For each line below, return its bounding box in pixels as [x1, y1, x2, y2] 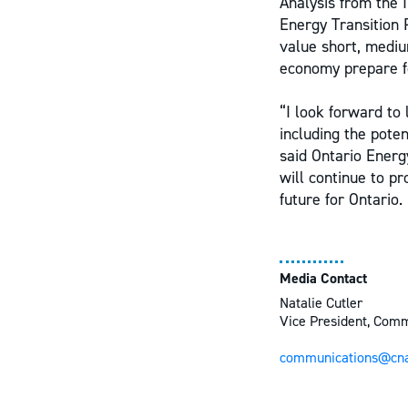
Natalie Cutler [280, 293, 362, 312]
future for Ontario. [280, 189, 403, 210]
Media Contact [280, 269, 367, 288]
